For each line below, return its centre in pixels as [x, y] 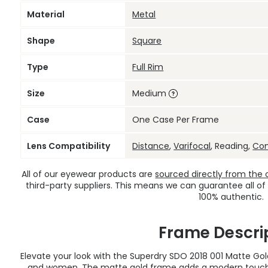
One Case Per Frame [176, 120]
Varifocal [192, 146]
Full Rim [148, 67]
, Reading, [232, 146]
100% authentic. [232, 197]
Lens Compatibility [68, 146]
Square [147, 41]
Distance [151, 146]
